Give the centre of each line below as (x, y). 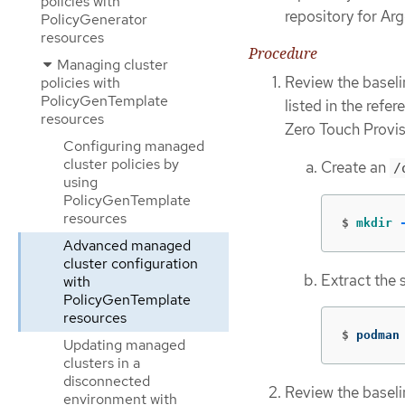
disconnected (107, 381)
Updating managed (124, 345)
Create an (355, 168)
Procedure (283, 53)
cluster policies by (121, 164)
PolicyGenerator (94, 19)
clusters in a (102, 363)
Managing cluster (111, 65)
